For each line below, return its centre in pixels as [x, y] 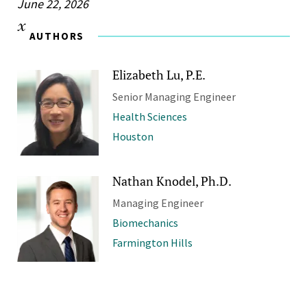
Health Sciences [149, 116]
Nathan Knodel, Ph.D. [172, 181]
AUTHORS [57, 36]
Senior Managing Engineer [174, 96]
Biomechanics [145, 222]
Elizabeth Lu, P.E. [159, 74]
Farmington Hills [152, 242]
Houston [133, 136]
